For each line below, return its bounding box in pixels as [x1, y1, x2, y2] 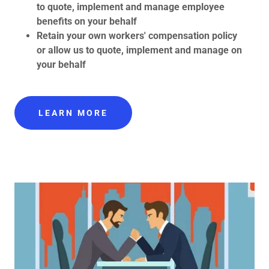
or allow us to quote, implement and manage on [36, 44, 242, 56]
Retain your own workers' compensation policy [36, 29, 237, 41]
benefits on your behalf [36, 15, 137, 27]
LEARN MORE [38, 107, 108, 118]
